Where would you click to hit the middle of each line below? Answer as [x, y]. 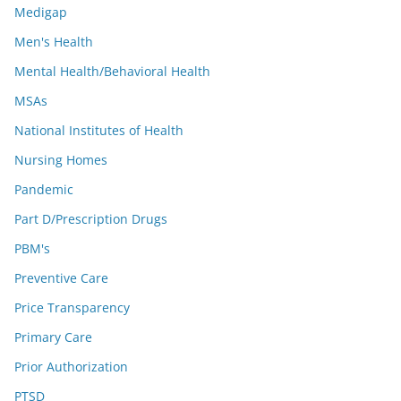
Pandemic [44, 189]
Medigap [41, 12]
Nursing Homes [61, 160]
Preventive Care [61, 278]
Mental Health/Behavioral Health [112, 71]
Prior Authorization [71, 367]
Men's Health [54, 42]
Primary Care [53, 337]
